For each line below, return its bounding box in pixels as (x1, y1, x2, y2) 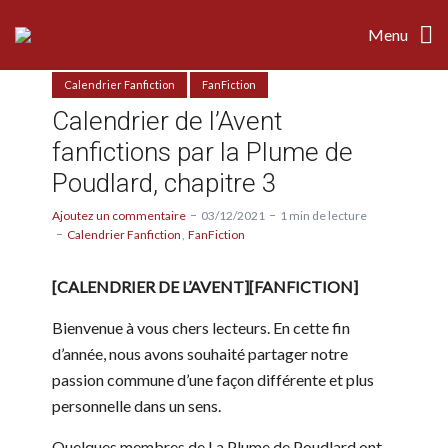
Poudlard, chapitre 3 (52, 167, 276, 198)
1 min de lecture (280, 207, 367, 223)
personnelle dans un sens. (52, 395, 221, 415)
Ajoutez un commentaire (52, 207, 186, 223)
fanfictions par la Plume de (52, 136, 353, 167)
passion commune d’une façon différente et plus (52, 369, 374, 389)
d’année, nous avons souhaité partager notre (52, 343, 348, 363)
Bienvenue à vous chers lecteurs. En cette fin (52, 317, 350, 337)
